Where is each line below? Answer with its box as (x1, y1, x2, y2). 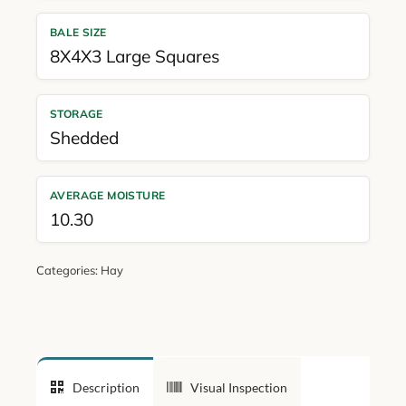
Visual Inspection (189, 379, 287, 395)
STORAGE (49, 106, 103, 121)
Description (72, 379, 140, 395)
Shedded (49, 126, 119, 149)
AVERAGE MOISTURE (49, 188, 166, 202)
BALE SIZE (49, 24, 107, 39)
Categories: (35, 262, 101, 277)
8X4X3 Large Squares (49, 44, 219, 67)
